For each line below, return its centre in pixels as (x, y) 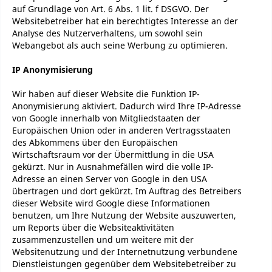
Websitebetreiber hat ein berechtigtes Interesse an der (125, 21)
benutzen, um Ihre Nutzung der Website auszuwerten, (124, 215)
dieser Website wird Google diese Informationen (111, 203)
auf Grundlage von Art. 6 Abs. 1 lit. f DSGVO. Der (110, 9)
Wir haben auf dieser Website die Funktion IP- (106, 94)
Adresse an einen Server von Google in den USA (110, 179)
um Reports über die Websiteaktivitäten (93, 227)
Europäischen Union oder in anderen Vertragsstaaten (121, 130)
